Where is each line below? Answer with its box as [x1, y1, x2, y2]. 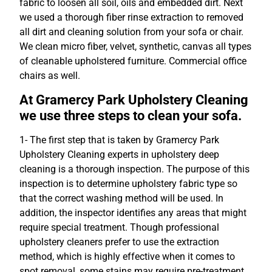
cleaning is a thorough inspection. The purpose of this [19, 163, 250, 175]
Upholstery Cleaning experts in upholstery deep [19, 149, 219, 161]
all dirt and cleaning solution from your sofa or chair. [19, 25, 243, 38]
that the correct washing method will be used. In [19, 192, 223, 205]
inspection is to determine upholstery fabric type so [19, 178, 237, 190]
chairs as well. [19, 69, 80, 81]
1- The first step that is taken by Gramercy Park [19, 134, 219, 146]
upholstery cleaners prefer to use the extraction [19, 236, 219, 248]
